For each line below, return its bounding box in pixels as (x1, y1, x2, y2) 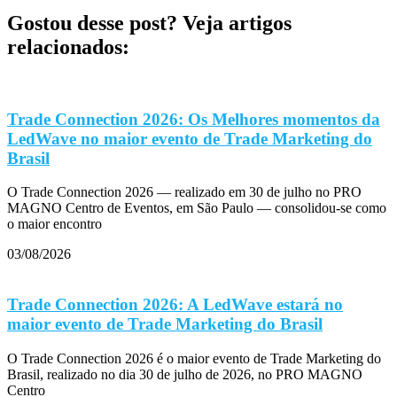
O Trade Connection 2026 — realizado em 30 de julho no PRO (7, 184, 362, 200)
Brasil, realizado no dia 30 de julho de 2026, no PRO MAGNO (7, 366, 362, 382)
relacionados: (7, 35, 129, 58)
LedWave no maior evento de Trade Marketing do (7, 128, 372, 148)
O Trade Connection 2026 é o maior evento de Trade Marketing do (7, 350, 381, 366)
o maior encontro (7, 216, 102, 232)
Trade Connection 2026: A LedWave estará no (7, 295, 343, 314)
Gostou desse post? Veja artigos (7, 11, 292, 35)
